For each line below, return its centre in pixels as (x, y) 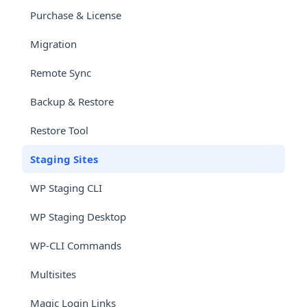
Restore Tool (59, 131)
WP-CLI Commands (76, 246)
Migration (53, 44)
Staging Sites (64, 159)
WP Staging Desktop (78, 217)
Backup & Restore (72, 102)
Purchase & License (76, 15)
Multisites (53, 274)
